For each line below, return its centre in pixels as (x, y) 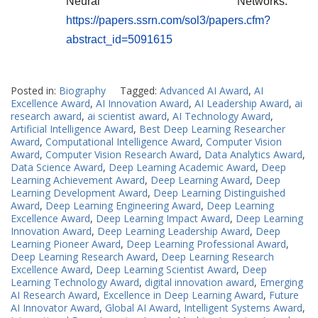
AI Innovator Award (55, 308)
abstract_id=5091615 (119, 40)
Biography (82, 91)
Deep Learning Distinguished (219, 193)
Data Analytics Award (253, 155)
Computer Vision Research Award (122, 155)
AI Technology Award (221, 116)
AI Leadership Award (242, 104)
